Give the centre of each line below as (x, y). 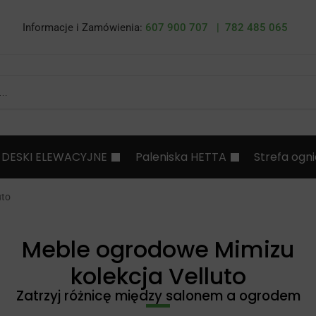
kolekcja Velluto (158, 276)
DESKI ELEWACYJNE (55, 157)
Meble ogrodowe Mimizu (158, 249)
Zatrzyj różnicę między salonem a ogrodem (158, 296)
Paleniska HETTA (181, 157)
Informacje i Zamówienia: (84, 27)
